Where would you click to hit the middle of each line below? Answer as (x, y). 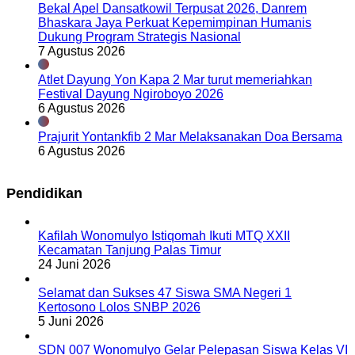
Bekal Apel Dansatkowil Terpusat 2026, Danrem (172, 9)
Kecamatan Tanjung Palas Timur (130, 250)
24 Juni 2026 (74, 265)
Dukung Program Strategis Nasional (139, 37)
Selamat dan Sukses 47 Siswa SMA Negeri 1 (165, 293)
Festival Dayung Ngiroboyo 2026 (131, 94)
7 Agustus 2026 (82, 52)
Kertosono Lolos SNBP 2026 (119, 307)
